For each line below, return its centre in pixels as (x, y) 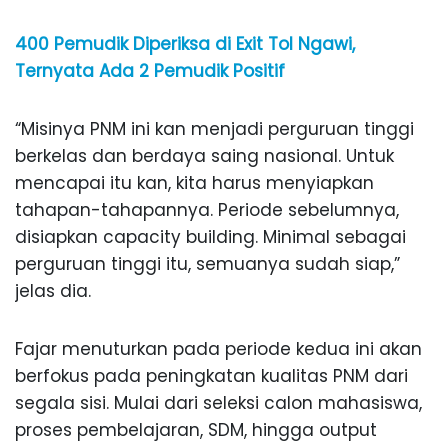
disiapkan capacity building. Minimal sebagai (210, 237)
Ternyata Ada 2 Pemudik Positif (150, 71)
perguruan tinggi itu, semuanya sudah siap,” (207, 264)
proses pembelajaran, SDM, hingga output (196, 430)
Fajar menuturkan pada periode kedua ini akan (218, 349)
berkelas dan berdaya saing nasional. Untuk (204, 156)
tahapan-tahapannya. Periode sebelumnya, (207, 210)
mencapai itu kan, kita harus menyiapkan (194, 183)
